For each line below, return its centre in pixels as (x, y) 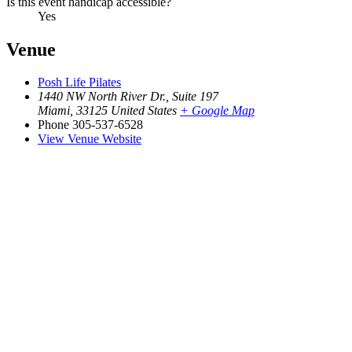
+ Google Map (217, 111)
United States (144, 111)
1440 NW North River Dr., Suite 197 (128, 97)
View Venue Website (90, 139)
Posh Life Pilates (79, 82)
